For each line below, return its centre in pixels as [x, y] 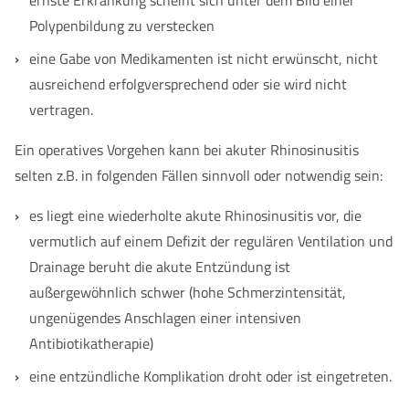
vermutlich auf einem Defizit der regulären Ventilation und [211, 241]
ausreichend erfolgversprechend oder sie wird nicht [188, 84]
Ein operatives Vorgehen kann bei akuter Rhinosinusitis [187, 150]
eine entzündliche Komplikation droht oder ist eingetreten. [210, 376]
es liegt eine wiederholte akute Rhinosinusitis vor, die [195, 215]
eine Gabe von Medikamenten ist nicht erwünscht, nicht [204, 58]
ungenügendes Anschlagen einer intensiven [165, 318]
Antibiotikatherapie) [91, 343]
